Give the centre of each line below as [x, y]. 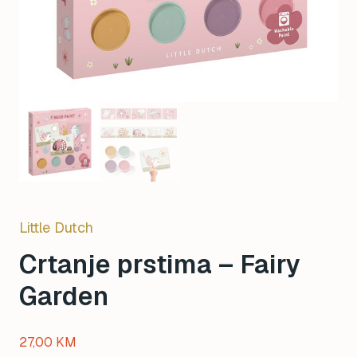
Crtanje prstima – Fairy [160, 265]
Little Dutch [56, 228]
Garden [64, 296]
